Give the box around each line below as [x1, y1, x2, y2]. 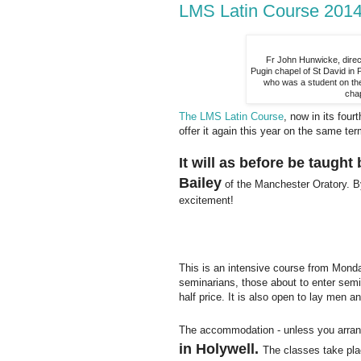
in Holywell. [179, 341, 263, 358]
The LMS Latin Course [179, 110, 284, 123]
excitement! [179, 194, 234, 207]
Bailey [179, 175, 222, 192]
